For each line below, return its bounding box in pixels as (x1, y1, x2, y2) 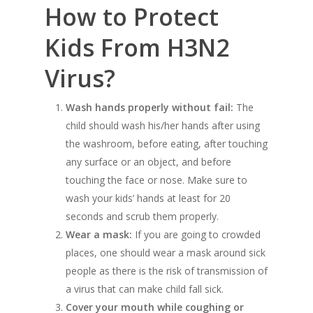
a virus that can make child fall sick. (66, 282, 224, 296)
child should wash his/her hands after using (66, 119, 260, 133)
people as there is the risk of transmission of (66, 264, 268, 278)
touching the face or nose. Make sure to (66, 173, 247, 187)
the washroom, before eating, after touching (66, 137, 268, 151)
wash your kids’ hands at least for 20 (66, 191, 231, 205)
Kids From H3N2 (45, 31, 229, 64)
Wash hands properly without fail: (66, 101, 233, 115)
